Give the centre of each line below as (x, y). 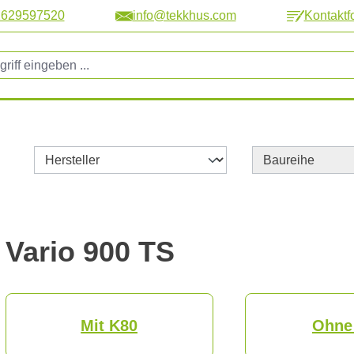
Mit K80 (109, 326)
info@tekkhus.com (184, 15)
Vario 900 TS (90, 252)
